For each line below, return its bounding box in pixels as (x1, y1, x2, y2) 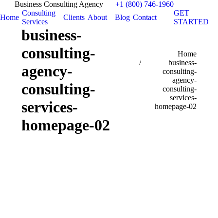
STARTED (174, 18, 209, 26)
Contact (133, 13, 157, 21)
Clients (63, 13, 85, 21)
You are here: (135, 50, 176, 58)
